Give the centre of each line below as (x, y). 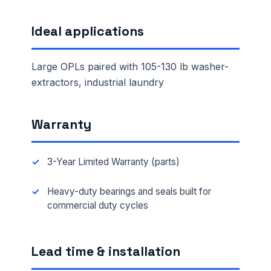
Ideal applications (88, 31)
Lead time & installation (106, 252)
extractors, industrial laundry (98, 82)
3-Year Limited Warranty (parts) (113, 162)
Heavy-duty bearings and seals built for (129, 192)
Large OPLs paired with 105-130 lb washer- (130, 66)
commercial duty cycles (97, 206)
